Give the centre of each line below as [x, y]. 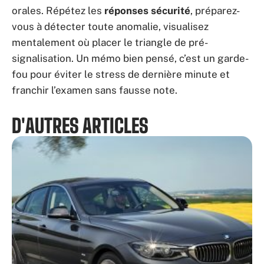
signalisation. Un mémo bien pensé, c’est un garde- [130, 58]
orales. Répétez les [58, 10]
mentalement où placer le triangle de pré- [110, 42]
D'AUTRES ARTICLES [80, 126]
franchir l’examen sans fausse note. [95, 90]
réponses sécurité [147, 10]
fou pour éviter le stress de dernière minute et [121, 74]
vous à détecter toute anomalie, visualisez [110, 26]
